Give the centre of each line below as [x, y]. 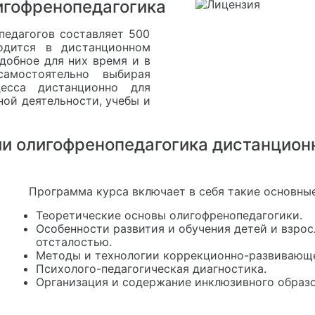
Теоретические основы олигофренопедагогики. [169, 215]
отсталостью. [74, 242]
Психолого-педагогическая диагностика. [152, 268]
